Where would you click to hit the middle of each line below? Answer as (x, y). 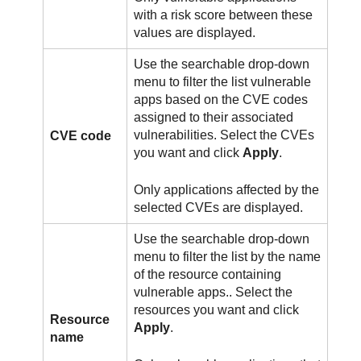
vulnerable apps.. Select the (214, 293)
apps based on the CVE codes (221, 100)
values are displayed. (195, 33)
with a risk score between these (224, 15)
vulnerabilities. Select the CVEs (224, 135)
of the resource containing (208, 275)
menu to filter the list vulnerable (223, 82)
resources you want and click (217, 310)
